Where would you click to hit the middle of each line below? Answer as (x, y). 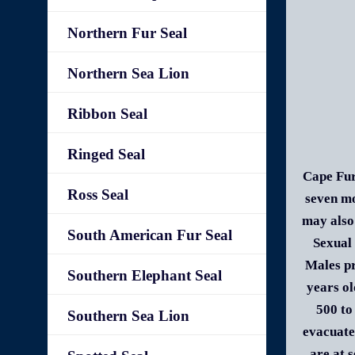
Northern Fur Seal (128, 33)
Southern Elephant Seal (145, 275)
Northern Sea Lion (129, 73)
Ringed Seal (107, 154)
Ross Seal (98, 195)
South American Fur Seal (150, 235)
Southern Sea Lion (129, 316)
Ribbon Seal (108, 114)
